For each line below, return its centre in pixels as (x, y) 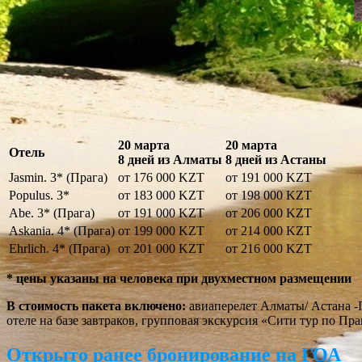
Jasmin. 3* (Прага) (58, 178)
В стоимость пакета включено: (96, 306)
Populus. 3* (39, 196)
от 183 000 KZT (161, 196)
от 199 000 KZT (161, 231)
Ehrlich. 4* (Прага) (59, 249)
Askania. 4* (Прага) (62, 231)
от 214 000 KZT (269, 231)
